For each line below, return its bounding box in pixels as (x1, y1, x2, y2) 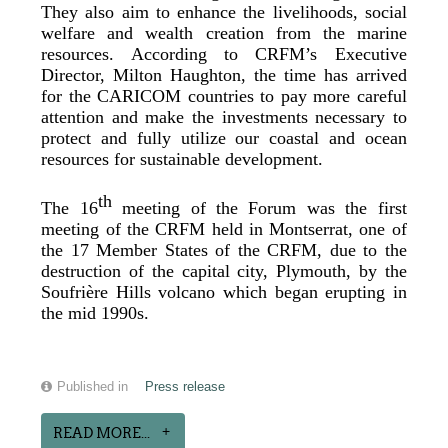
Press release (145, 380, 226, 395)
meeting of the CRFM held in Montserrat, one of (41, 219, 407, 240)
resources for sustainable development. (41, 149, 324, 170)
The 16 (41, 198, 98, 219)
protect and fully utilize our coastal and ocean (41, 128, 407, 149)
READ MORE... (53, 425, 151, 442)
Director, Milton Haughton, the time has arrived (41, 65, 407, 86)
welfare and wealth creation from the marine (41, 23, 407, 44)
